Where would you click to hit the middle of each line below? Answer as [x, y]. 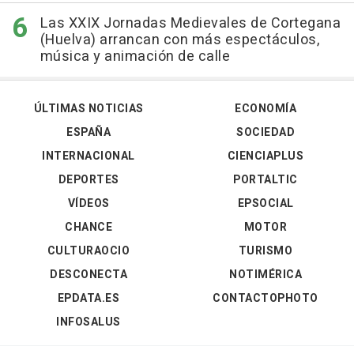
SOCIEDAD [265, 132]
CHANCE [88, 227]
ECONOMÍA [265, 109]
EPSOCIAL [265, 203]
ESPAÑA [88, 132]
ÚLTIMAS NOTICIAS [88, 109]
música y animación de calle [135, 56]
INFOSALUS [88, 322]
